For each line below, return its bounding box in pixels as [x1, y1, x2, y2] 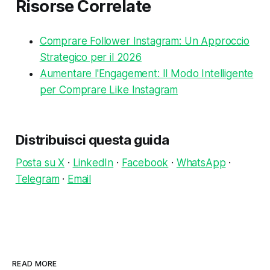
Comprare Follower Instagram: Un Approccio [39, 34, 250, 47]
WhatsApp [176, 156, 226, 169]
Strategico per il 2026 [39, 51, 142, 63]
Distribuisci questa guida [15, 131, 169, 148]
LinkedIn [72, 156, 114, 169]
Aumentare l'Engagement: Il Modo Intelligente [39, 67, 254, 80]
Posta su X [15, 156, 65, 169]
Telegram [15, 172, 60, 185]
